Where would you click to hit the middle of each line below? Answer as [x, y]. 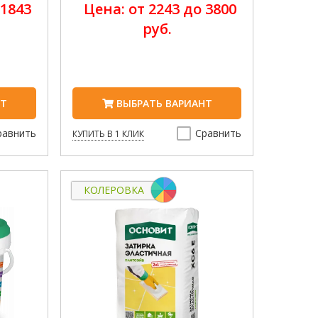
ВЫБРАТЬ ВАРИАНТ [163, 104]
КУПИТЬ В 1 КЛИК [109, 134]
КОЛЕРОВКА [114, 190]
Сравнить [219, 133]
